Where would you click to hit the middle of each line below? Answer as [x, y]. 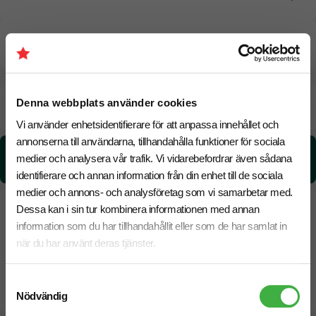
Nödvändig [42, 296]
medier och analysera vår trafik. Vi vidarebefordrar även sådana [154, 159]
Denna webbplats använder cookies [107, 102]
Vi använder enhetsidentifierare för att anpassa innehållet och [147, 125]
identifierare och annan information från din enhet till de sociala [150, 176]
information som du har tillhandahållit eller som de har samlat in [152, 226]
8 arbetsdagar [260, 102]
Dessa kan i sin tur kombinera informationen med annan [138, 209]
